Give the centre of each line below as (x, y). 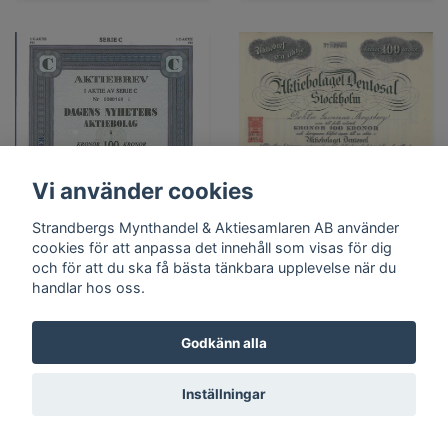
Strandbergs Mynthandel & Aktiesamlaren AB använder (215, 227)
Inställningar (224, 394)
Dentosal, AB (336, 354)
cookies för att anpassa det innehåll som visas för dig (212, 247)
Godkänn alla (224, 342)
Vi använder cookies (143, 191)
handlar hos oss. (88, 287)
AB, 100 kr (112, 354)
